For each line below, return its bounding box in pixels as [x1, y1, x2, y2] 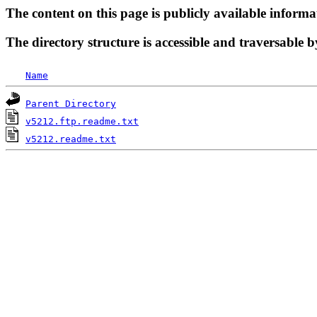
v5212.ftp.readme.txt [25, 116, 139, 127]
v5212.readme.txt [25, 134, 116, 145]
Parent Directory [25, 98, 116, 110]
